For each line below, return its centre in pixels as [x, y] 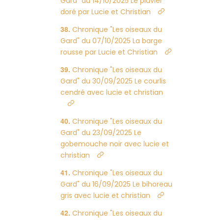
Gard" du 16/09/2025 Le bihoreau [117, 184]
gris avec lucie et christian [106, 195]
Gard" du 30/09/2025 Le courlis [113, 81]
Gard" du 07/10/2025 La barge [111, 41]
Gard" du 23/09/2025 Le [101, 133]
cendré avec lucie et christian [112, 92]
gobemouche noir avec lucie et [115, 144]
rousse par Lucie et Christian [109, 52]
